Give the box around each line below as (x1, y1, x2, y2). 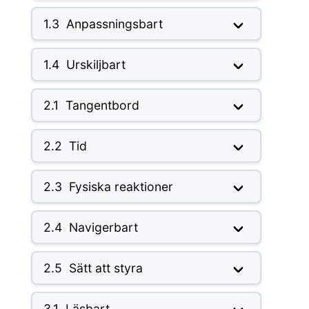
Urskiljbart (66, 57, 126, 72)
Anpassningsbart (66, 17, 163, 32)
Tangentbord (65, 98, 139, 113)
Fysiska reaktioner (68, 179, 173, 195)
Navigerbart (68, 220, 138, 235)
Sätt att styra (68, 261, 143, 276)
